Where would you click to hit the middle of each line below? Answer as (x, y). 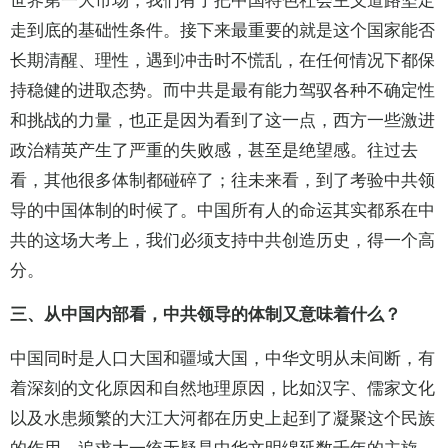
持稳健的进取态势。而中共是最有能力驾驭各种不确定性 (222, 91)
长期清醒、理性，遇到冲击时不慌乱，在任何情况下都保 (222, 61)
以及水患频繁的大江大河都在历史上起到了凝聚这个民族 (222, 419)
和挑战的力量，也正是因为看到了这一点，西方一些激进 (222, 121)
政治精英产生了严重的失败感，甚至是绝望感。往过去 (214, 151)
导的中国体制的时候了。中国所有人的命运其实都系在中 (222, 211)
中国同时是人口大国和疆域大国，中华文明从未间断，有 (222, 359)
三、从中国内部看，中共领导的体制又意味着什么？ (205, 315)
